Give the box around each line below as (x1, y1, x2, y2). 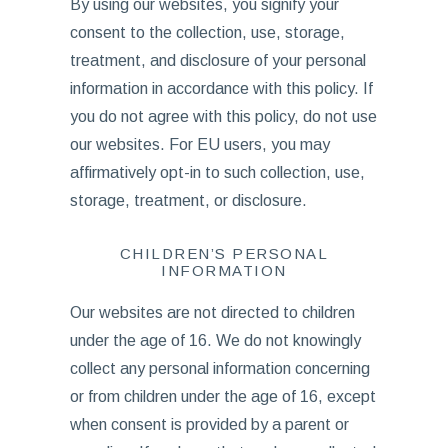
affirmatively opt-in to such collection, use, (69, 164, 365, 181)
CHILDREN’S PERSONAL (119, 245, 329, 262)
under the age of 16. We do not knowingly (69, 332, 361, 349)
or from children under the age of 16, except (69, 388, 376, 405)
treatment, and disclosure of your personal (69, 52, 366, 69)
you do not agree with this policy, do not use (69, 108, 377, 125)
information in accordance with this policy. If (69, 80, 373, 97)
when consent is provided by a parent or (69, 416, 349, 433)
